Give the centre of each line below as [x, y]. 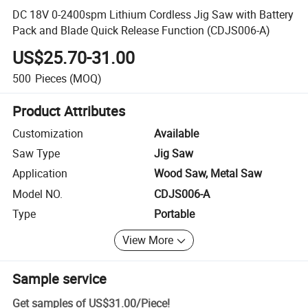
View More [148, 240]
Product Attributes [69, 111]
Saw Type [36, 154]
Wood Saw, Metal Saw [208, 174]
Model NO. [38, 194]
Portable [174, 214]
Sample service [60, 278]
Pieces [51, 78]
